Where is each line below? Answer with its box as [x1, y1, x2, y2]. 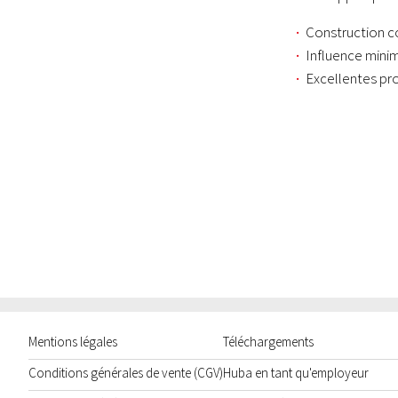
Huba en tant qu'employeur [223, 364, 369, 381]
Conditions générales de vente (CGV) [28, 364, 223, 381]
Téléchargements [223, 333, 314, 350]
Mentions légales [28, 333, 117, 350]
